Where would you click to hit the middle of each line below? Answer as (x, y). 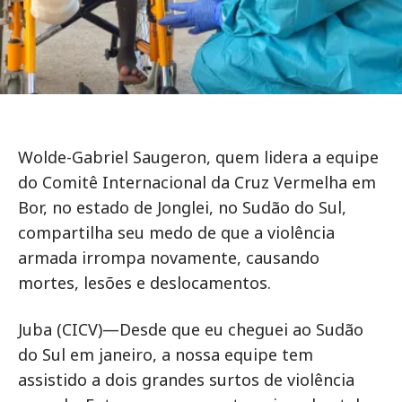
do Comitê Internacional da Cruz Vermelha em (197, 182)
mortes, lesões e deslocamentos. (144, 283)
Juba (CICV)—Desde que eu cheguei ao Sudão (191, 329)
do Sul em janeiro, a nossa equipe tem (166, 354)
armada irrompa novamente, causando (169, 258)
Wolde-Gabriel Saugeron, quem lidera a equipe (198, 157)
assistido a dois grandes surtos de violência (186, 380)
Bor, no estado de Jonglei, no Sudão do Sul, (182, 207)
